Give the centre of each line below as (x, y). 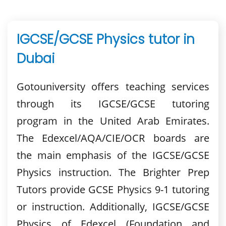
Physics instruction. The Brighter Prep (113, 173)
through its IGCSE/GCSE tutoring (113, 104)
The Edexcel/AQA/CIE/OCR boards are (113, 138)
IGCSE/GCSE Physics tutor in (106, 40)
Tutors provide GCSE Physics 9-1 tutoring (113, 190)
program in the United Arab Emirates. (113, 121)
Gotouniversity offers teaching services (113, 87)
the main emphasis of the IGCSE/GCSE (113, 155)
